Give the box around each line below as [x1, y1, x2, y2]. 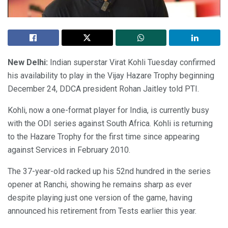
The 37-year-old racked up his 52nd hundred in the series [8, 166, 211, 177]
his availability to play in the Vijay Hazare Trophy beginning [8, 71, 214, 81]
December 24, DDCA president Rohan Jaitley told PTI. [8, 84, 199, 94]
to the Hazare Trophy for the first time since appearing [8, 132, 199, 142]
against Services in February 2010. [8, 145, 130, 155]
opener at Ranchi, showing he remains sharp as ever [8, 180, 192, 190]
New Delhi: [8, 58, 50, 68]
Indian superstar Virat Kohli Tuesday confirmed [50, 58, 215, 68]
